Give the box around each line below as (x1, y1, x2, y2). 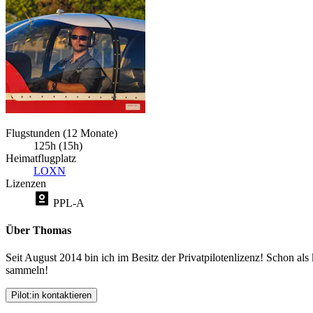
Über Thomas (6, 224, 71, 237)
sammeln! (6, 264, 48, 277)
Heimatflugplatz (6, 152, 76, 164)
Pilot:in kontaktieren (11, 290, 92, 301)
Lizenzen (6, 177, 46, 189)
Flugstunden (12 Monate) (6, 126, 117, 139)
